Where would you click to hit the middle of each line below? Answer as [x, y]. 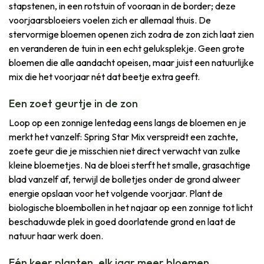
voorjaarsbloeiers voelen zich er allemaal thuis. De [110, 20]
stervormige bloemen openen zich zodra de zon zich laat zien [131, 34]
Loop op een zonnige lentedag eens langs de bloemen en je [128, 122]
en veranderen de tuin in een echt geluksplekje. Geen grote [127, 48]
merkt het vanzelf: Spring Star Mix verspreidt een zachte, [123, 136]
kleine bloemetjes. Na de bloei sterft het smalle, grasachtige [130, 165]
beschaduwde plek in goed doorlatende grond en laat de [122, 221]
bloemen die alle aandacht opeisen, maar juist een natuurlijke [131, 62]
